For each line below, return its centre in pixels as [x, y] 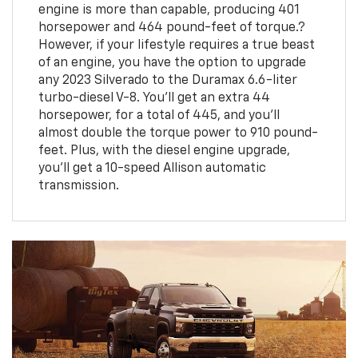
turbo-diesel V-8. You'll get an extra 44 [154, 98]
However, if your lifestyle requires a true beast [176, 45]
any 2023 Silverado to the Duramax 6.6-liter [167, 80]
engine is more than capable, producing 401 [169, 10]
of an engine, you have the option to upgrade [172, 63]
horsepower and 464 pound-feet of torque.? [171, 28]
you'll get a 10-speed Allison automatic [152, 168]
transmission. [78, 186]
